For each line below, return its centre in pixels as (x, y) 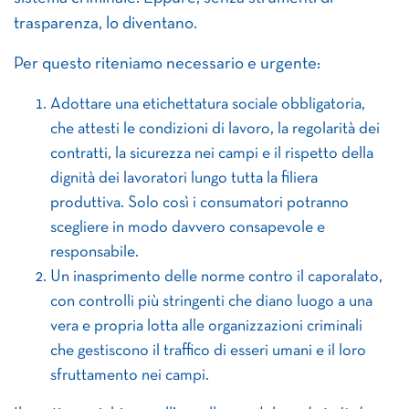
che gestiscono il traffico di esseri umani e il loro (208, 351)
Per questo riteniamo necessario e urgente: (167, 65)
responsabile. (94, 253)
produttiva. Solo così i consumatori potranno (199, 204)
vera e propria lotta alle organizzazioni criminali (206, 327)
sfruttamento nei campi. (130, 376)
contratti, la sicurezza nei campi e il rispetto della (212, 154)
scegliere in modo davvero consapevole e (188, 228)
